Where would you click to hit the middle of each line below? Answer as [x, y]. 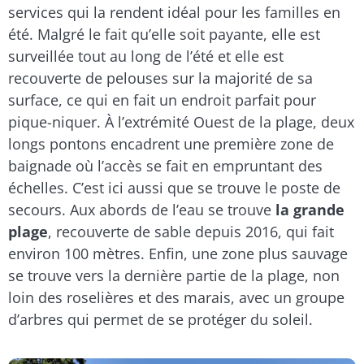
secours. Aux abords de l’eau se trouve [142, 209]
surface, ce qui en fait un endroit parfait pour [162, 100]
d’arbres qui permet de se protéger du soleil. [160, 319]
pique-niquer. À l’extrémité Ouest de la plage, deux [181, 121]
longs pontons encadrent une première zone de [171, 143]
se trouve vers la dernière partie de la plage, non [174, 275]
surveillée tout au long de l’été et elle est [146, 56]
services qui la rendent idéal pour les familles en [174, 12]
